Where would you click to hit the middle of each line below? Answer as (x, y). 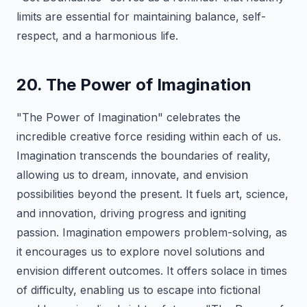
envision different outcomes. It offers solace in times (152, 271)
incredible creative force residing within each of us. (149, 136)
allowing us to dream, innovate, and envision (132, 175)
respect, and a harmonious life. (97, 36)
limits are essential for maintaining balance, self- (141, 16)
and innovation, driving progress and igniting (131, 213)
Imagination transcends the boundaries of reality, (144, 156)
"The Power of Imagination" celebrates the (128, 117)
